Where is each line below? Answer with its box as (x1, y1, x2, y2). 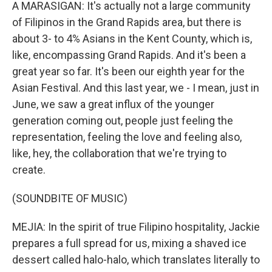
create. (12, 163, 46, 176)
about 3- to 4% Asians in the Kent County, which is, (12, 32, 252, 45)
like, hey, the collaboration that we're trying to (12, 147, 226, 160)
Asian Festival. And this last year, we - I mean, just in (12, 81, 259, 94)
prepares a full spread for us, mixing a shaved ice (12, 237, 246, 250)
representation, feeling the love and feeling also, (12, 131, 242, 143)
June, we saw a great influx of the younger (12, 98, 214, 110)
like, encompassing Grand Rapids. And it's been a (12, 49, 246, 61)
